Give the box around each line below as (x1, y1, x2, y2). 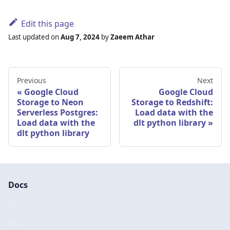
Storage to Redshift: (131, 97, 213, 108)
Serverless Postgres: (17, 107, 98, 119)
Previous (17, 75, 46, 86)
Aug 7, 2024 (61, 32, 100, 42)
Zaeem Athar (110, 32, 155, 42)
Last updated (8, 32, 49, 42)
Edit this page (21, 18, 74, 30)
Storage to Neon (17, 97, 84, 108)
